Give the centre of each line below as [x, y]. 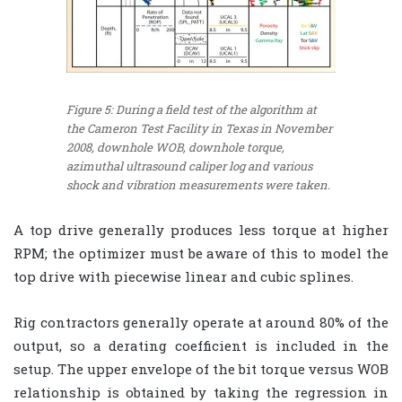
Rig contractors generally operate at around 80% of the [201, 323]
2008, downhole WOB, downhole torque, [175, 147]
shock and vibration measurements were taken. [198, 184]
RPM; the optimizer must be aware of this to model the [201, 253]
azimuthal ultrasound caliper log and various [189, 166]
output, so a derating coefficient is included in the [201, 346]
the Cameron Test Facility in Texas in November [199, 128]
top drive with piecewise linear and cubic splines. [184, 277]
